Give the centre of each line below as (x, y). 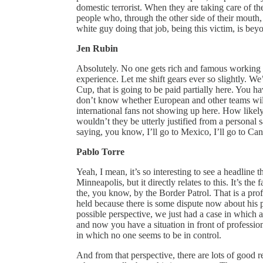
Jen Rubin (97, 48)
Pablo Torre (100, 151)
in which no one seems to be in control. (149, 235)
